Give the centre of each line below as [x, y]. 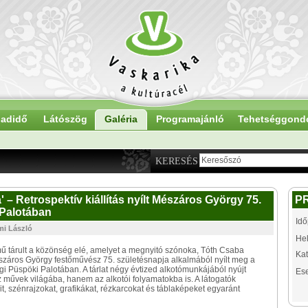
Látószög [65, 119]
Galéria [121, 119]
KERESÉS [177, 161]
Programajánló [190, 119]
